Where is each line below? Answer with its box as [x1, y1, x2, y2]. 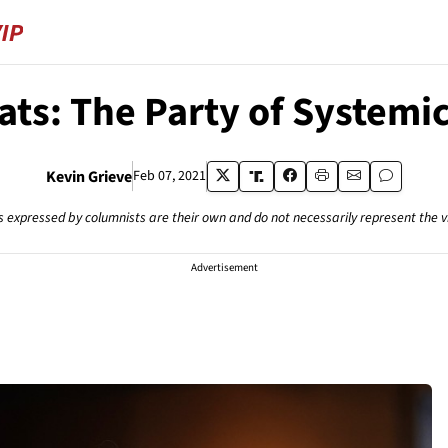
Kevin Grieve [46, 165, 133, 188]
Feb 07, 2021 [133, 166, 207, 186]
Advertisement [190, 260, 258, 275]
